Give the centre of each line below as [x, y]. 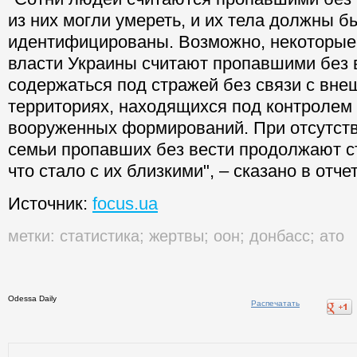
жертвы [177, 236]
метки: [31, 236]
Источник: [50, 204]
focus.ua [125, 204]
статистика [100, 236]
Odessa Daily [32, 299]
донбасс [280, 236]
